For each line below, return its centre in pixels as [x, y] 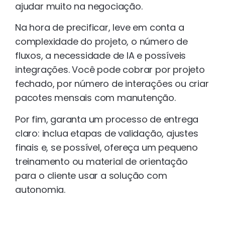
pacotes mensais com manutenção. [95, 98]
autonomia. [40, 189]
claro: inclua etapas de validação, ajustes [107, 133]
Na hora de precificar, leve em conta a [100, 28]
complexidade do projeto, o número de [101, 42]
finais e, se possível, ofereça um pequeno [106, 147]
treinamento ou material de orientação [101, 161]
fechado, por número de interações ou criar [112, 84]
